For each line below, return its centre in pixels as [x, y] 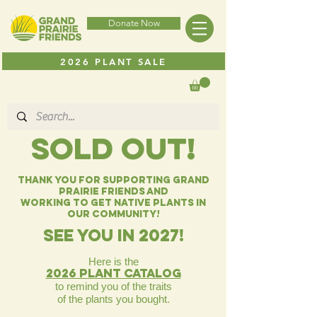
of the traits [146, 287]
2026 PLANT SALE [114, 61]
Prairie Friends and [113, 193]
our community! [113, 215]
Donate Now [134, 23]
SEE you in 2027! [113, 238]
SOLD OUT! [113, 152]
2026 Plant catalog [113, 275]
